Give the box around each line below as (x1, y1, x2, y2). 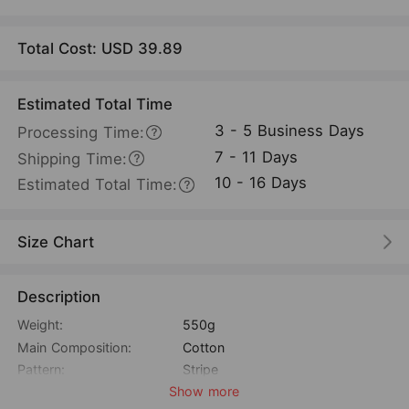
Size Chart (17, 232, 95, 251)
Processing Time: (17, 123, 145, 142)
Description (17, 288, 101, 307)
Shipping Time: (17, 149, 128, 168)
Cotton (182, 339, 225, 355)
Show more (169, 383, 240, 399)
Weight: (17, 317, 64, 333)
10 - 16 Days (215, 173, 308, 193)
